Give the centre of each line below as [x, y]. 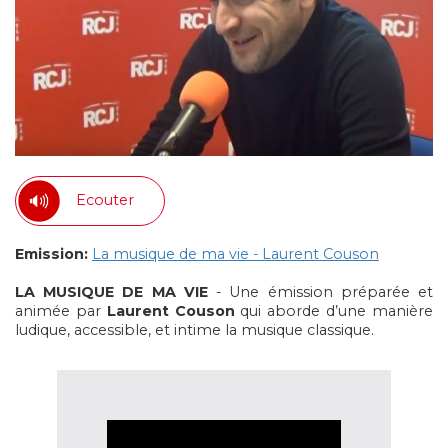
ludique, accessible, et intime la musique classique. [194, 329]
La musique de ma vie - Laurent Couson [235, 253]
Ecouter [105, 200]
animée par [61, 310]
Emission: [51, 253]
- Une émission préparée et [320, 291]
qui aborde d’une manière [334, 310]
